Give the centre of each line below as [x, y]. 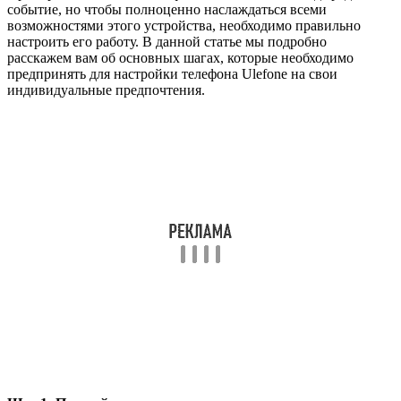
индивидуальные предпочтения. [106, 90]
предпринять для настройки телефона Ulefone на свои [172, 73]
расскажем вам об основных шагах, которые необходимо [180, 57]
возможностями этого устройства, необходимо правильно [184, 25]
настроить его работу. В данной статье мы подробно [167, 41]
